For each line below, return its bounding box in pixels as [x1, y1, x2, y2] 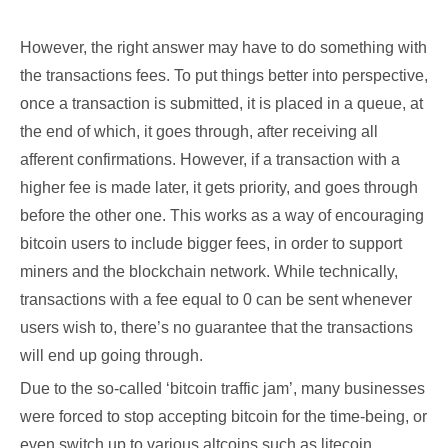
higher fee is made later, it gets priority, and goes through [20, 179, 418, 196]
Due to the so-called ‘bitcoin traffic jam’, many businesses [20, 380, 425, 397]
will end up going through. [20, 347, 203, 364]
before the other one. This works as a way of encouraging [20, 207, 424, 224]
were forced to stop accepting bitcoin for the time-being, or [20, 408, 427, 425]
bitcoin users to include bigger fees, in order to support [20, 235, 402, 252]
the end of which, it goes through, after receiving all [20, 123, 378, 140]
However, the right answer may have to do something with [20, 39, 427, 56]
